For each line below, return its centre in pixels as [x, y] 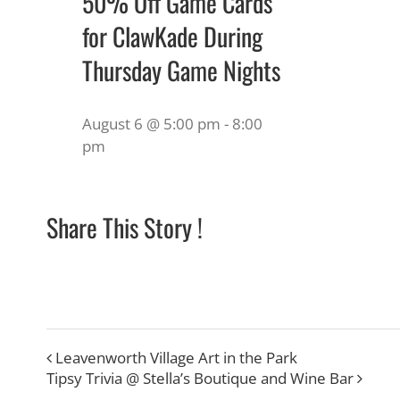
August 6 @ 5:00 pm [151, 123]
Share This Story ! [125, 227]
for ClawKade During [172, 36]
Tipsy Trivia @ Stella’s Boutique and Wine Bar [200, 378]
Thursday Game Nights [181, 70]
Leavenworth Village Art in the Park [176, 357]
